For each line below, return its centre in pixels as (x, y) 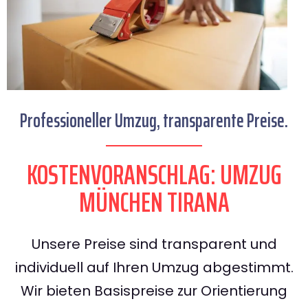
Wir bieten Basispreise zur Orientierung (154, 291)
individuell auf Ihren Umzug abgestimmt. (154, 268)
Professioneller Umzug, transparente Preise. (154, 121)
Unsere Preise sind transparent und (154, 244)
